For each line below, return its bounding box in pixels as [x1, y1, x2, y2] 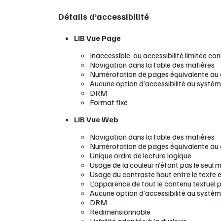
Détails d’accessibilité [58, 11, 149, 22]
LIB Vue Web [74, 114, 118, 124]
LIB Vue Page [74, 33, 121, 43]
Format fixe [90, 97, 128, 107]
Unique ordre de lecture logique [90, 150, 191, 160]
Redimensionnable [90, 207, 150, 217]
